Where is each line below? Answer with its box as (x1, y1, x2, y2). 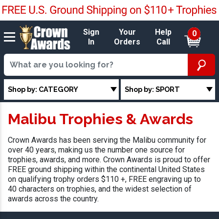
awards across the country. (8, 194, 99, 204)
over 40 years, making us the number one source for (8, 145, 185, 155)
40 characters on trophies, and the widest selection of (8, 184, 192, 194)
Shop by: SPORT (125, 85, 180, 93)
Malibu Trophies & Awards (8, 110, 193, 128)
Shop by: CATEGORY (8, 85, 78, 93)
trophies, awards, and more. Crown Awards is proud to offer (8, 155, 210, 165)
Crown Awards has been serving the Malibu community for (8, 135, 206, 145)
